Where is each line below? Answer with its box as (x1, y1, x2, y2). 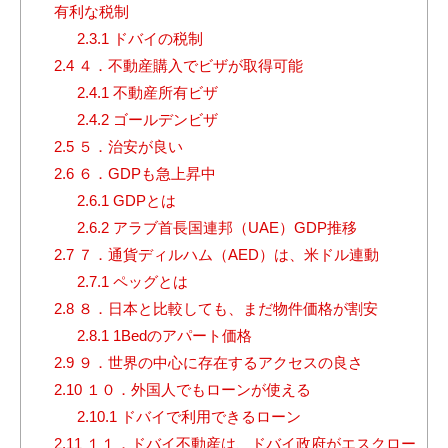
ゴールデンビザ (108, 111, 218, 129)
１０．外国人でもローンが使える (81, 381, 311, 399)
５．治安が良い (73, 138, 183, 156)
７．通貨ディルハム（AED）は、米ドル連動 (73, 246, 379, 264)
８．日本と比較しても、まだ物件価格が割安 (73, 300, 378, 318)
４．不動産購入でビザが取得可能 (73, 57, 303, 75)
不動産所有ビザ (108, 84, 218, 102)
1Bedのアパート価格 (108, 327, 252, 345)
